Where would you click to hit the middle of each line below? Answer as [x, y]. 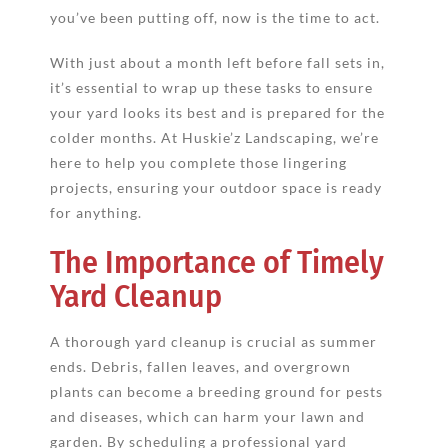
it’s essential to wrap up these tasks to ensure [211, 87]
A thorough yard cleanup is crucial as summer [213, 341]
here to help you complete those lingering [198, 162]
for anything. [95, 212]
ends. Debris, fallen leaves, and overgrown [200, 366]
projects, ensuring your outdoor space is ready [215, 187]
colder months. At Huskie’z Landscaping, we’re [214, 137]
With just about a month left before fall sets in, [217, 62]
